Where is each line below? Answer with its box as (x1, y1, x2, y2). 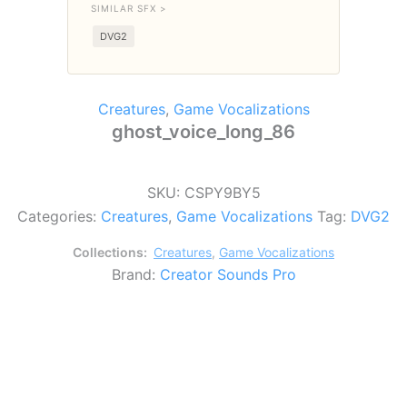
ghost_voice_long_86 (112, 121, 295, 143)
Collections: (73, 243, 150, 260)
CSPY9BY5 (184, 183, 261, 202)
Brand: (111, 264, 160, 283)
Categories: (17, 206, 101, 225)
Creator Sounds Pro (159, 264, 296, 283)
